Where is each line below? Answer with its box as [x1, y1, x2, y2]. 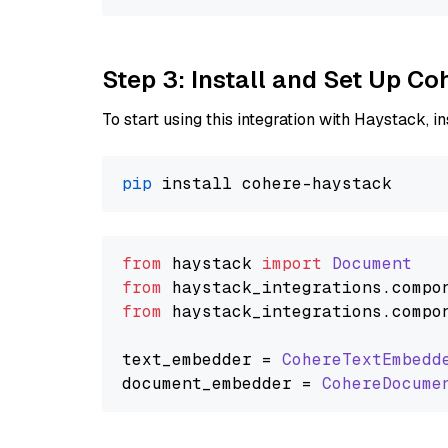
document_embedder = [122, 373, 322, 394]
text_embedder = [122, 349, 282, 370]
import [262, 253, 322, 274]
